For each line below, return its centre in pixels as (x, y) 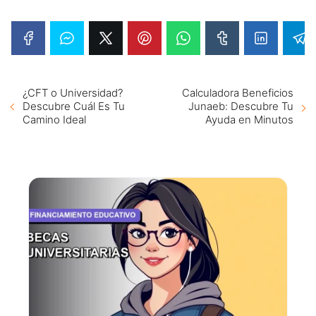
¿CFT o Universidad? (73, 92)
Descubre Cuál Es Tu (74, 106)
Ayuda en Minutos (249, 119)
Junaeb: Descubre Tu (241, 106)
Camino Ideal (54, 119)
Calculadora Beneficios (238, 92)
